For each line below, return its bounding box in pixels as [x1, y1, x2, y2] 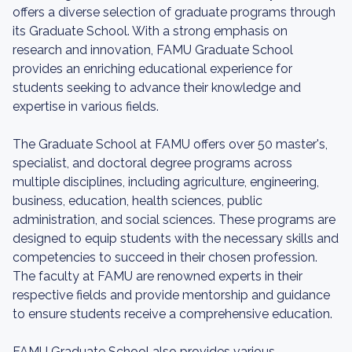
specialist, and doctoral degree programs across [13, 156, 292, 170]
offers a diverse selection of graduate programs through [13, 5, 335, 20]
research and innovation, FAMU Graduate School [13, 42, 293, 57]
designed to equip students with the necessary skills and [13, 231, 339, 246]
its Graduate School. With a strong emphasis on [13, 24, 288, 38]
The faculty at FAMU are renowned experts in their [13, 269, 302, 284]
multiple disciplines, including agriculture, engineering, [13, 174, 319, 189]
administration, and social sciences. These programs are [13, 212, 335, 227]
